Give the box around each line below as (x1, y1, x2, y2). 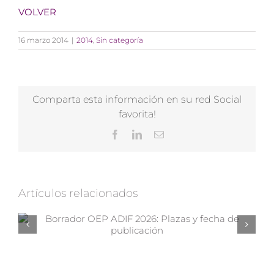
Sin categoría (96, 35, 143, 45)
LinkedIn (141, 128, 177, 139)
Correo (163, 128, 190, 139)
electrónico (163, 138, 206, 149)
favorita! (118, 108, 156, 120)
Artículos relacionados (18, 186, 138, 200)
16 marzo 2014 (18, 35, 68, 45)
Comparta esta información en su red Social (32, 93, 242, 105)
